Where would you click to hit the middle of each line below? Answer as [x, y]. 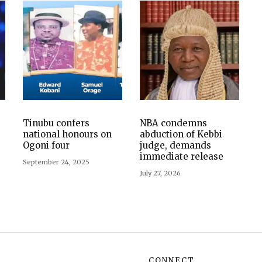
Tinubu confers [56, 123]
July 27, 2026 [160, 173]
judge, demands [175, 145]
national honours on [67, 134]
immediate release [182, 156]
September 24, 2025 [56, 162]
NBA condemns [173, 123]
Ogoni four [46, 145]
